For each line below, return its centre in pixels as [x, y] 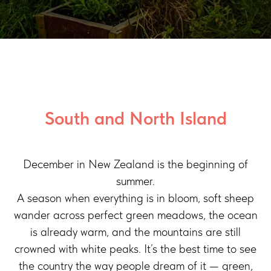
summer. [135, 181]
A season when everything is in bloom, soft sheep [135, 198]
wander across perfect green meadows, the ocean [135, 215]
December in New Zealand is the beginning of [135, 164]
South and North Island [135, 118]
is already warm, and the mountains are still [135, 232]
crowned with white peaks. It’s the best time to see [135, 249]
